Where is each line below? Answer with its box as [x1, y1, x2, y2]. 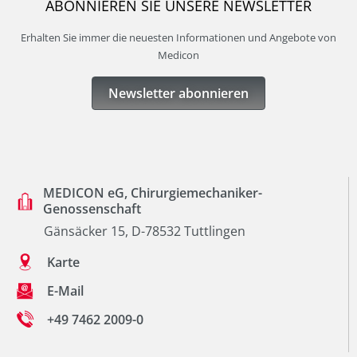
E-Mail [46, 281, 84, 300]
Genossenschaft [42, 200, 141, 218]
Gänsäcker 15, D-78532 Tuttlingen [44, 222, 245, 241]
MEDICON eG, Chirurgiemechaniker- [42, 184, 262, 202]
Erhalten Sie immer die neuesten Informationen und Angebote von [21, 30, 336, 45]
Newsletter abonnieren [108, 84, 249, 103]
